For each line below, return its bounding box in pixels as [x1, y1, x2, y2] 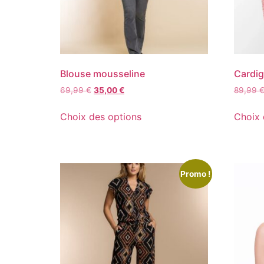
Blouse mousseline [60, 68, 145, 80]
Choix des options [60, 111, 141, 123]
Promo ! [180, 169, 211, 179]
